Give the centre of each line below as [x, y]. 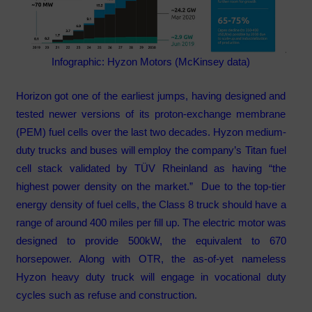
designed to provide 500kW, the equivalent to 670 [151, 240]
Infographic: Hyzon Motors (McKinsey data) [151, 62]
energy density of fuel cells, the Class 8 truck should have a [151, 204]
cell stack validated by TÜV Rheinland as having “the [151, 168]
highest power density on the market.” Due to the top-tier [151, 186]
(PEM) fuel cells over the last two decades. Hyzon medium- [151, 132]
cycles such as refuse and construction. [106, 295]
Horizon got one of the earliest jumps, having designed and [151, 95]
